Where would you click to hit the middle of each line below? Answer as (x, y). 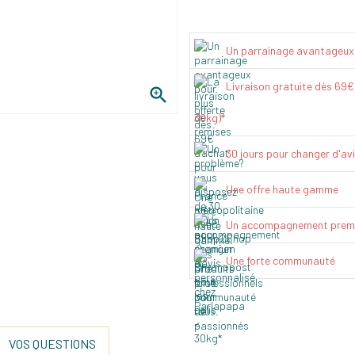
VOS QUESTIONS (52, 343)
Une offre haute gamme (282, 189)
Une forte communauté (281, 260)
